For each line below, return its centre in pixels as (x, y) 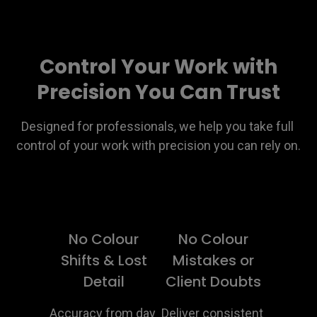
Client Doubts (213, 281)
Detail (104, 281)
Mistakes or (213, 260)
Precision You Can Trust (158, 92)
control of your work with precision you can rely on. (158, 145)
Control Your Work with (158, 67)
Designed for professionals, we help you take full (157, 126)
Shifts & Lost (104, 260)
